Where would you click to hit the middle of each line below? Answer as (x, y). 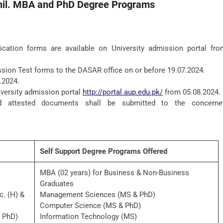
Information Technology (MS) (88, 217)
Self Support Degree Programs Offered (104, 151)
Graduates (57, 184)
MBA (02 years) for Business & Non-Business (114, 173)
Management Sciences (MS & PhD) (98, 195)
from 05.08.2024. (192, 92)
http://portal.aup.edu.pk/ (123, 92)
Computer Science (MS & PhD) (90, 206)
